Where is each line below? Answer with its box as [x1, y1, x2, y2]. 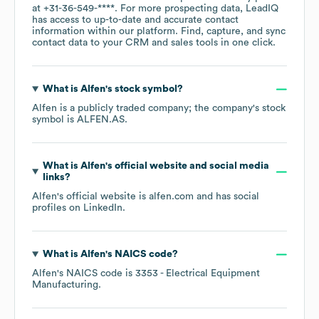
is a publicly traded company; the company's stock [57, 103, 286, 114]
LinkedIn [83, 203, 122, 214]
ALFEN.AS [77, 115, 125, 125]
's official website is [57, 192, 149, 202]
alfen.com [149, 192, 194, 202]
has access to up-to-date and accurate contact [32, 15, 239, 26]
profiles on [32, 203, 83, 214]
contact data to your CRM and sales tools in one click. [32, 38, 276, 48]
